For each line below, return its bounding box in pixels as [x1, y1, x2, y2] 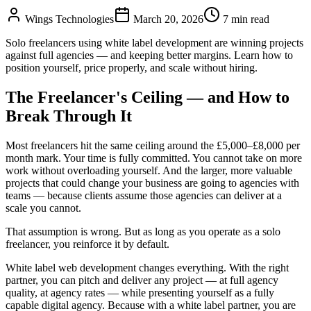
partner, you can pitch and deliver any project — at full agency [6, 274, 278, 286]
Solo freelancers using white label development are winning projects [6, 36, 303, 49]
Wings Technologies [22, 12, 114, 25]
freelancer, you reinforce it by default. [6, 237, 169, 250]
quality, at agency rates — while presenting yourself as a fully [6, 286, 274, 299]
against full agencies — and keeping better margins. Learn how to [6, 49, 293, 61]
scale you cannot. [6, 201, 81, 214]
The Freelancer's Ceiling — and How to [6, 87, 289, 106]
